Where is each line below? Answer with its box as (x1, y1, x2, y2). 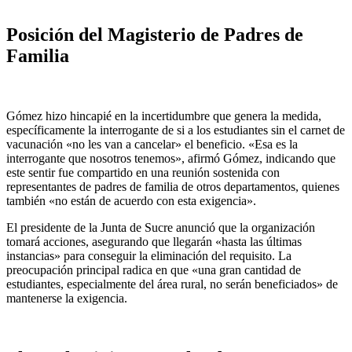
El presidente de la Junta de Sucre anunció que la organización (6, 221, 315, 235)
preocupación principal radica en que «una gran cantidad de (6, 263, 301, 277)
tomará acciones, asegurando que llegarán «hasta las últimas (6, 235, 302, 249)
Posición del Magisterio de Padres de (6, 24, 303, 46)
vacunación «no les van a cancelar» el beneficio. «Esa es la (6, 137, 298, 152)
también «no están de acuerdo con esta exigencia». (6, 194, 256, 208)
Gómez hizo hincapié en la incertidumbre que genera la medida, (6, 109, 321, 123)
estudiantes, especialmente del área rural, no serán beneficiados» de (6, 277, 338, 291)
